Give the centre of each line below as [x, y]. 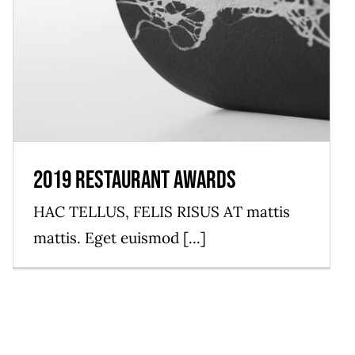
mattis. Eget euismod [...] [120, 238]
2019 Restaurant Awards [135, 181]
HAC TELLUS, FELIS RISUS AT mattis [162, 212]
